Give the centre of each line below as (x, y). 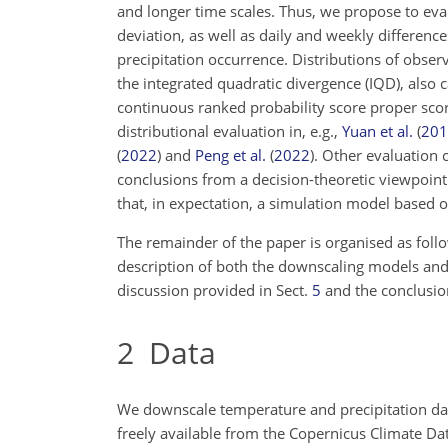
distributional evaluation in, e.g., (229, 131)
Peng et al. (230, 155)
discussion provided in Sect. (214, 290)
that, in (141, 203)
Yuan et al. (377, 131)
